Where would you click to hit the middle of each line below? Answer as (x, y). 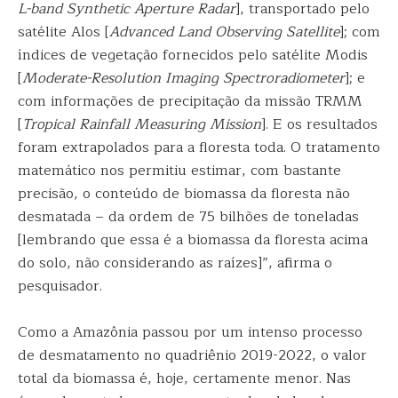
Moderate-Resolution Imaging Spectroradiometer (183, 79)
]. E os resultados (319, 125)
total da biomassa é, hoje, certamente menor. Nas (184, 379)
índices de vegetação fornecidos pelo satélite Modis (193, 56)
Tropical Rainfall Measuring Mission (142, 125)
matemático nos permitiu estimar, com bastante (179, 171)
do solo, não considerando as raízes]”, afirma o (175, 263)
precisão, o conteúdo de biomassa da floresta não (184, 194)
